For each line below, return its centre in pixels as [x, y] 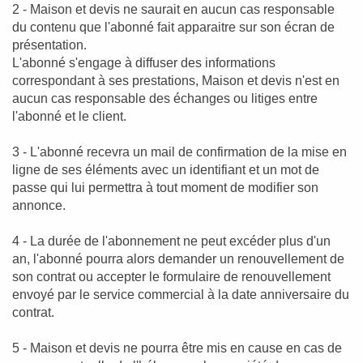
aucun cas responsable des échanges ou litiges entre [165, 98]
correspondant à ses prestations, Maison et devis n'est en [176, 81]
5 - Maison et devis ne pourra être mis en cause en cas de [177, 348]
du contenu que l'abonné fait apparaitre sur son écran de [173, 27]
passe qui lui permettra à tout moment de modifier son [165, 188]
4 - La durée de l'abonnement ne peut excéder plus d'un [171, 241]
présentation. [49, 45]
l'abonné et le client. [69, 116]
